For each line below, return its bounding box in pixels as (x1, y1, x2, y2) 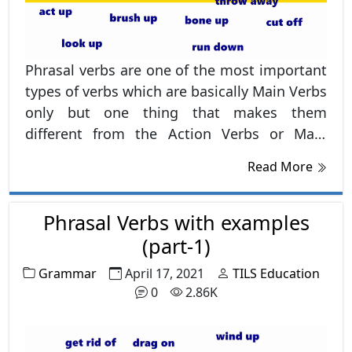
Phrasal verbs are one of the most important (25, 60, 327, 79)
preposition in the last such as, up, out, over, (25, 166, 327, 185)
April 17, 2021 (125, 264, 204, 282)
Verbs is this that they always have (25, 145, 327, 164)
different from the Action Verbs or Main (25, 123, 327, 143)
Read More (247, 157, 316, 175)
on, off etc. (25, 187, 97, 207)
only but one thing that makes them (25, 102, 327, 122)
